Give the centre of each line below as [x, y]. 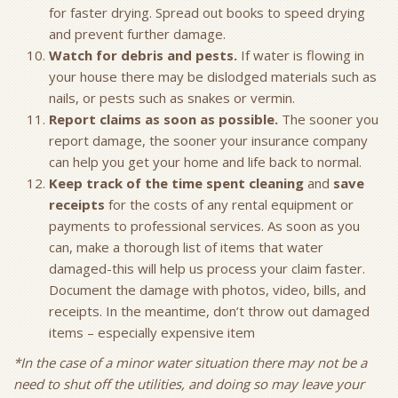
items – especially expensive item [152, 332]
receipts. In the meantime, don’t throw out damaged [209, 311]
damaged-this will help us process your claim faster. [207, 268]
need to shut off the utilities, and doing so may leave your [189, 384]
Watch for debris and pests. [143, 55]
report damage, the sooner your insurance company [208, 140]
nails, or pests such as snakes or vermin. [175, 98]
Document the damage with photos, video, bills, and [207, 290]
